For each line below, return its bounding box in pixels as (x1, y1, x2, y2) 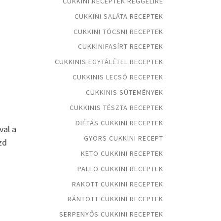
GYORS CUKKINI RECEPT (84, 133, 163, 143)
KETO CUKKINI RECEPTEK (81, 148, 163, 158)
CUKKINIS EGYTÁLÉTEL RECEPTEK (55, 57, 163, 67)
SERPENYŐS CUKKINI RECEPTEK (59, 210, 163, 219)
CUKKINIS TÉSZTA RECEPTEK (70, 103, 163, 112)
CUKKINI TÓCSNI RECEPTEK (74, 27, 163, 36)
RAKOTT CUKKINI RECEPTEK (72, 179, 163, 188)
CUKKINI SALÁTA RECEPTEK (74, 11, 163, 21)
